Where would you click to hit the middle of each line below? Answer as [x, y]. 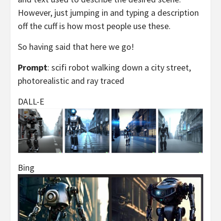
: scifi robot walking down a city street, [119, 67]
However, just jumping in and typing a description [108, 12]
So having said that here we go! [76, 46]
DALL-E [31, 101]
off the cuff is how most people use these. [95, 26]
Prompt [33, 67]
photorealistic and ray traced [71, 80]
